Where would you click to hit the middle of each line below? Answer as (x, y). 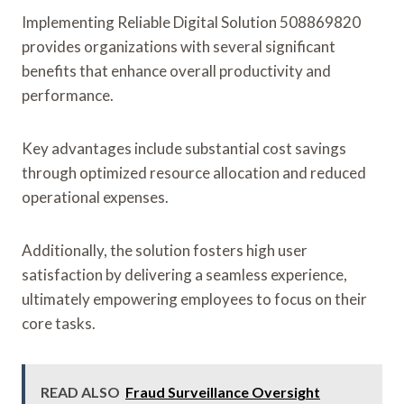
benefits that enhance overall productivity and (176, 70)
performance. (68, 95)
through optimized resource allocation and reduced (194, 172)
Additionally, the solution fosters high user (165, 250)
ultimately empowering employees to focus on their (194, 298)
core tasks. (59, 323)
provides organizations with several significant (179, 46)
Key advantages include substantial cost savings (184, 148)
